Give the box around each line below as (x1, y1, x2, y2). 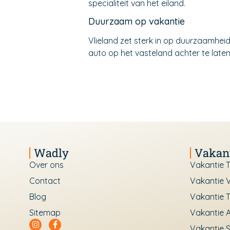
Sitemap (29, 207, 61, 218)
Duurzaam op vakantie (88, 15, 185, 27)
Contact (29, 175, 61, 186)
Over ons (29, 159, 64, 170)
